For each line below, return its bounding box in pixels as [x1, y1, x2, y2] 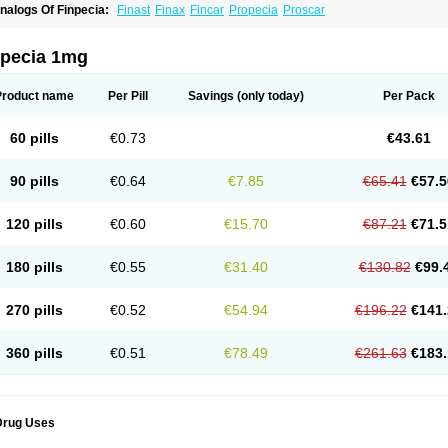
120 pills [5, 216, 63, 232]
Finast [117, 3, 150, 17]
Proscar [283, 3, 325, 17]
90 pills [9, 173, 59, 189]
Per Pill [108, 89, 148, 103]
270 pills [5, 302, 63, 318]
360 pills [5, 345, 63, 361]
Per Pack [382, 89, 435, 103]
